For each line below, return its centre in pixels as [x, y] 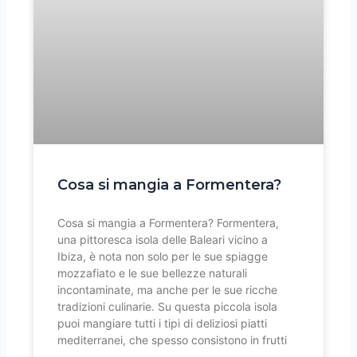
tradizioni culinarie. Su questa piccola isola [168, 307]
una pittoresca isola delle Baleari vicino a [163, 240]
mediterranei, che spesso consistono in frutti [173, 340]
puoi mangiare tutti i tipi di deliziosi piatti [163, 324]
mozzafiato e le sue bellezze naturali [153, 273]
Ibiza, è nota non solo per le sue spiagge [163, 257]
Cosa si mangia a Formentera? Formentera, [169, 223]
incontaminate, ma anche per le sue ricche [168, 290]
